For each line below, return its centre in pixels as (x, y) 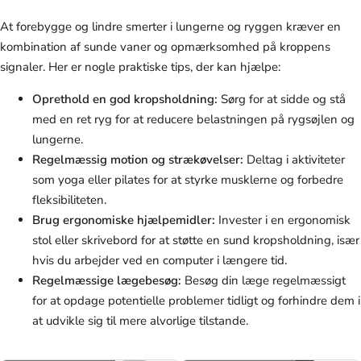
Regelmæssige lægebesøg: (107, 281)
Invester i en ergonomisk (283, 220)
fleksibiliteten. (69, 200)
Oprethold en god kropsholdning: (125, 100)
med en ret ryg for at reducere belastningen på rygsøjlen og (193, 120)
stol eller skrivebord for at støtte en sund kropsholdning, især (196, 241)
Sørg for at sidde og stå (282, 100)
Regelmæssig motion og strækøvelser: (138, 160)
